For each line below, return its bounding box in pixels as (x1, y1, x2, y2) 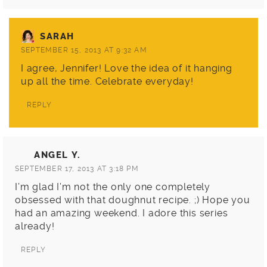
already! (15, 221, 55, 232)
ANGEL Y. (34, 150, 81, 161)
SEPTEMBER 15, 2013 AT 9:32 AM (21, 46, 147, 55)
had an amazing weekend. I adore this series (15, 207, 228, 219)
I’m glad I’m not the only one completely (15, 181, 210, 193)
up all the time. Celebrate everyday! (21, 76, 194, 88)
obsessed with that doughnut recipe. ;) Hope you (15, 194, 250, 206)
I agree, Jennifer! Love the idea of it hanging (21, 63, 232, 74)
